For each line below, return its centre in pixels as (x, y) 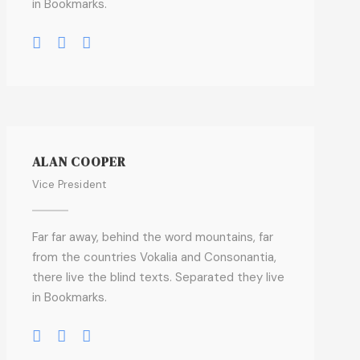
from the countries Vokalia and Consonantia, (154, 257)
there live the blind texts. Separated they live (158, 277)
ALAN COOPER (79, 162)
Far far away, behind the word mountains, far (152, 237)
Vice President (69, 184)
